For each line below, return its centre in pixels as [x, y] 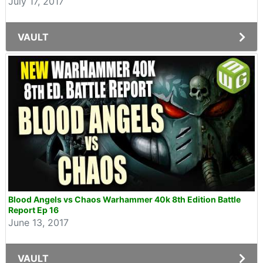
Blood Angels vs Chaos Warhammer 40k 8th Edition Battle [124, 199]
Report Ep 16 [33, 210]
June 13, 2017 [38, 222]
